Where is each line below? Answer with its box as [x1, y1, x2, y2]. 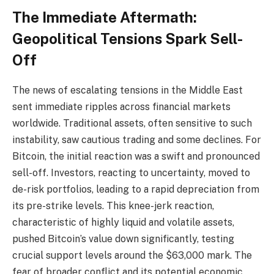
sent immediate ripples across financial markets [12, 101, 231, 113]
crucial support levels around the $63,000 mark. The [12, 250, 252, 262]
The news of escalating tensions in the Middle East [12, 84, 243, 97]
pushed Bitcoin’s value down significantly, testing [12, 233, 234, 245]
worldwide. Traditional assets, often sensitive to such [12, 117, 252, 130]
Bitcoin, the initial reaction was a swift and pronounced [12, 150, 260, 163]
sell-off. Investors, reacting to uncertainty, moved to [12, 167, 250, 179]
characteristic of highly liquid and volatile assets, [12, 217, 234, 229]
